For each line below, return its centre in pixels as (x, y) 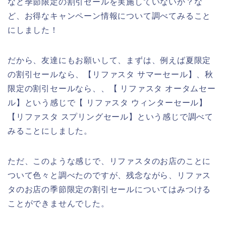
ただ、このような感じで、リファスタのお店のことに (109, 161)
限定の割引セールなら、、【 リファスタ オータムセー (112, 88)
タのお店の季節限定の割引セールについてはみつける (109, 189)
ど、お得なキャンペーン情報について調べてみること (109, 16)
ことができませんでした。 (59, 203)
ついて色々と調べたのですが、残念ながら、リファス (109, 175)
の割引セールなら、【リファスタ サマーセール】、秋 (110, 74)
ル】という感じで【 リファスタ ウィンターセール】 (108, 102)
